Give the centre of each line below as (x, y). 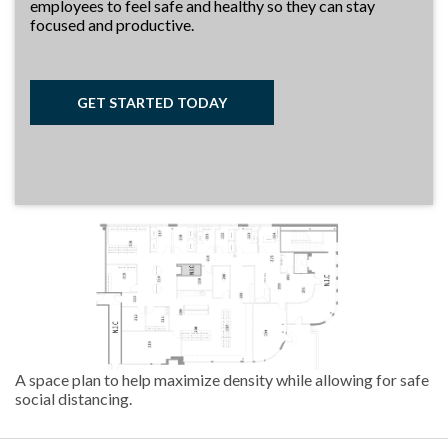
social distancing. (73, 398)
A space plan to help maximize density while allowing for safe (222, 379)
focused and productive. (112, 24)
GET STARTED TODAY (152, 102)
